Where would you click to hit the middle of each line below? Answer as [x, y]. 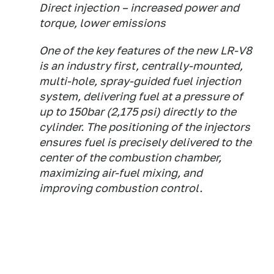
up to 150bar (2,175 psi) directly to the [138, 112]
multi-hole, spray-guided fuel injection [140, 81]
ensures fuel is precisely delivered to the [145, 142]
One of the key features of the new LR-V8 [146, 50]
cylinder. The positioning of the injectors [145, 127]
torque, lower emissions [102, 23]
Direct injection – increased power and [139, 8]
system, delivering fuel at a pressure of [141, 96]
